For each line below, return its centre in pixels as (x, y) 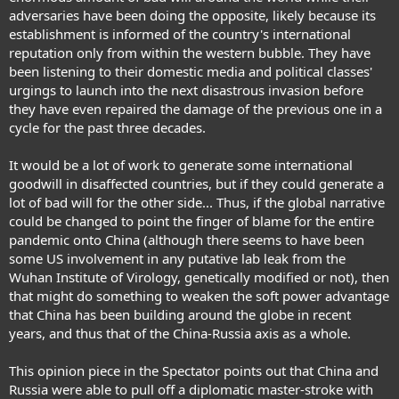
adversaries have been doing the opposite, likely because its (192, 15)
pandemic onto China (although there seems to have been (187, 239)
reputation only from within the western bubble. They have (190, 52)
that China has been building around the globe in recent (180, 314)
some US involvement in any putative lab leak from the (177, 258)
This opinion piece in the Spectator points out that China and (194, 370)
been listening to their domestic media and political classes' (191, 71)
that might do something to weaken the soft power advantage (199, 295)
